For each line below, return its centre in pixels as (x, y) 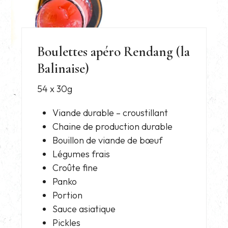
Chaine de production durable (113, 126)
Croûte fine (75, 167)
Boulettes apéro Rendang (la (114, 51)
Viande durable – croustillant (110, 112)
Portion (68, 195)
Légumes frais (81, 154)
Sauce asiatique (84, 209)
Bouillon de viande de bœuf (108, 140)
